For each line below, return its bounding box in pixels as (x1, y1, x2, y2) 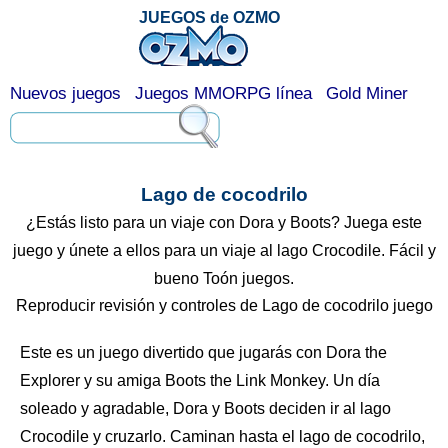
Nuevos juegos (10, 84, 121, 103)
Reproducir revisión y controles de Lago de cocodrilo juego (15, 297, 433, 314)
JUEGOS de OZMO (139, 9, 280, 26)
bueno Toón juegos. (154, 270, 294, 287)
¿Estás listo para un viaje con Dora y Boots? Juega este (26, 214, 422, 231)
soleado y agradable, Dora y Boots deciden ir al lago (20, 400, 391, 417)
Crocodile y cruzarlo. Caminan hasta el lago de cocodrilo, (20, 428, 425, 445)
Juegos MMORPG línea (135, 84, 312, 103)
